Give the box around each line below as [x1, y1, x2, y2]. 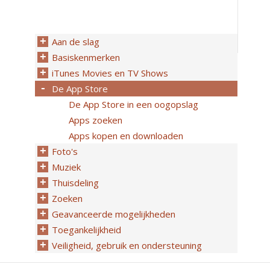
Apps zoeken [69, 114, 122, 126]
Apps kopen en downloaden [69, 130, 183, 142]
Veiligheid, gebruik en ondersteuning [52, 239, 202, 251]
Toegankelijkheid [52, 224, 121, 236]
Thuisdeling [52, 177, 99, 189]
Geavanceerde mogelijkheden [52, 208, 175, 220]
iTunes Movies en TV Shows [52, 67, 168, 79]
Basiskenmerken [52, 51, 120, 63]
